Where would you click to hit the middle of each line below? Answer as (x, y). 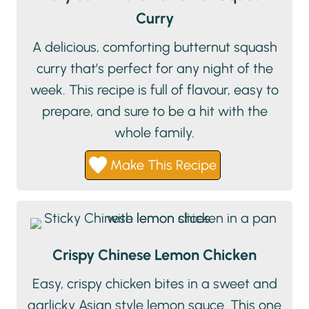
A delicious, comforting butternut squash (154, 47)
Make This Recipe (161, 165)
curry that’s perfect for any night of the (154, 69)
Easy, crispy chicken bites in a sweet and (154, 284)
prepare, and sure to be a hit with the (154, 111)
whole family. (154, 133)
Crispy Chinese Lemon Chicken (154, 255)
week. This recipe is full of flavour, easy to (154, 90)
